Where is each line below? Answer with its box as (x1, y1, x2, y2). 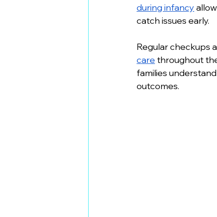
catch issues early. (137, 15, 209, 26)
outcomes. (137, 80, 179, 92)
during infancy (137, 2, 194, 13)
